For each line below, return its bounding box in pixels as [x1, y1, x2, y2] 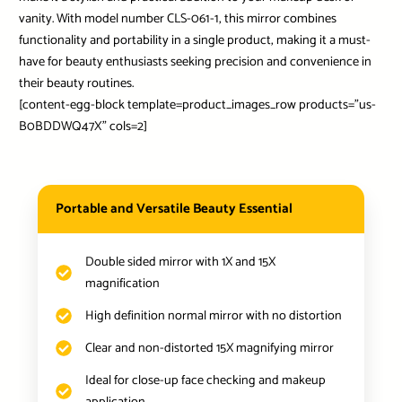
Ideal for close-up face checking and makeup [84, 370, 326, 392]
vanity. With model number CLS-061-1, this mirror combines [18, 8, 336, 31]
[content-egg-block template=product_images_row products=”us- [18, 94, 376, 117]
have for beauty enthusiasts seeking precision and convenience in [18, 51, 371, 74]
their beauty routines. [18, 73, 134, 95]
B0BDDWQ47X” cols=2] [18, 116, 147, 138]
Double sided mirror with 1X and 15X [84, 251, 275, 274]
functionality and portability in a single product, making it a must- [18, 30, 371, 52]
